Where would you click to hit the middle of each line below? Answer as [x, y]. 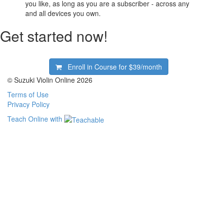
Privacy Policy [28, 104]
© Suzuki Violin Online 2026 [50, 80]
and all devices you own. [63, 13]
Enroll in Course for [99, 66]
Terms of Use [28, 94]
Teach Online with [36, 118]
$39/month [146, 66]
